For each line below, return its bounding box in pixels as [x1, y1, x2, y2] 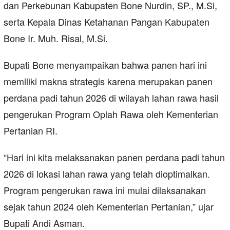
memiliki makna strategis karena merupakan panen [4, 74, 213, 88]
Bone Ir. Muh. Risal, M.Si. [4, 31, 108, 45]
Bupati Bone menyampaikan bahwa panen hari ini [4, 58, 207, 72]
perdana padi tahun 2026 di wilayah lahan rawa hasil [4, 91, 219, 105]
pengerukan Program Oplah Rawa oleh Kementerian [4, 107, 218, 121]
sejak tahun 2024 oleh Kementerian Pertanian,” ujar [4, 200, 214, 214]
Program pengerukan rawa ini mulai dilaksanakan [4, 183, 206, 197]
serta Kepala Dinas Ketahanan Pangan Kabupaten [4, 15, 209, 29]
